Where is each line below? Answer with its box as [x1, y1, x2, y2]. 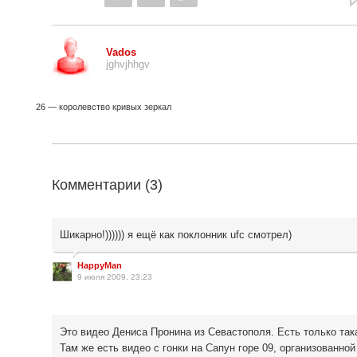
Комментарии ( [52, 177, 150, 193]
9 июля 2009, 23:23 [77, 273, 152, 281]
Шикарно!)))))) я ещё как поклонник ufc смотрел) [60, 229, 292, 241]
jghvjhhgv [106, 57, 150, 70]
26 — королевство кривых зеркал [36, 102, 171, 112]
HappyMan [77, 261, 122, 270]
